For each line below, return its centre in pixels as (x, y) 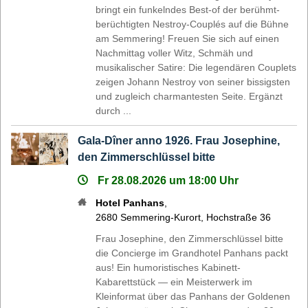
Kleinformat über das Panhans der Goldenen (193, 296)
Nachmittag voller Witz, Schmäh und (175, 53)
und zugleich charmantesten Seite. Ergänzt (189, 96)
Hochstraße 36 (239, 217)
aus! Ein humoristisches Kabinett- (168, 267)
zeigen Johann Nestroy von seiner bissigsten (193, 81)
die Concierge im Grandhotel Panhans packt (192, 253)
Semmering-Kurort (161, 217)
